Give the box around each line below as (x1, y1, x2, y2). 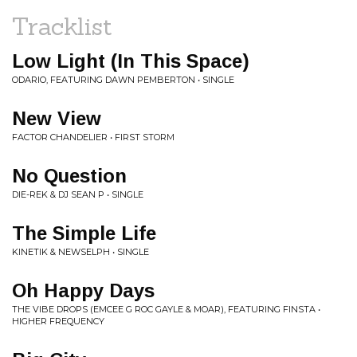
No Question (12, 165, 127, 186)
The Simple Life (12, 222, 156, 244)
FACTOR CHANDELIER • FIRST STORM (12, 131, 175, 143)
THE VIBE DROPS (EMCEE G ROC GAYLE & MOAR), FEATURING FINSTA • (12, 304, 320, 315)
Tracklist (12, 11, 112, 41)
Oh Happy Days (12, 280, 155, 301)
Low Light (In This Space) (12, 50, 249, 72)
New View (12, 108, 101, 129)
